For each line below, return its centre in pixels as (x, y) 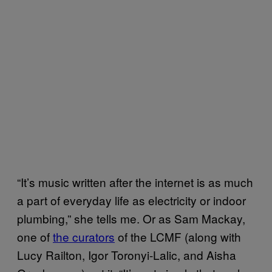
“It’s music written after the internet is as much (135, 182)
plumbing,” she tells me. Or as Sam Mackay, (131, 219)
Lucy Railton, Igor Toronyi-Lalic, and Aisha (127, 255)
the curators (84, 237)
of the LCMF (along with (178, 237)
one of (35, 237)
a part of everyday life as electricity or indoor (131, 200)
